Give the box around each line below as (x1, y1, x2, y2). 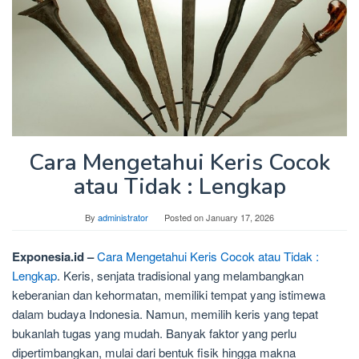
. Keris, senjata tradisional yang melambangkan (57, 267, 304, 284)
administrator (98, 211, 148, 224)
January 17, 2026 (206, 211, 274, 224)
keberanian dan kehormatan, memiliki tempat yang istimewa (12, 286, 325, 304)
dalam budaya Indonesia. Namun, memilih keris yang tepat (12, 305, 318, 323)
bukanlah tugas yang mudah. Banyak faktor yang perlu (12, 325, 296, 342)
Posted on (164, 211, 206, 224)
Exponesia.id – (12, 248, 94, 266)
